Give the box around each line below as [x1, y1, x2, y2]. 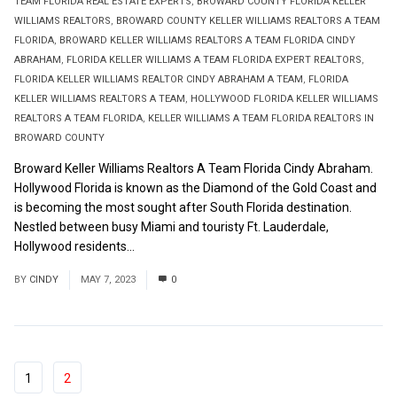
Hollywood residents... [14, 238, 137, 253]
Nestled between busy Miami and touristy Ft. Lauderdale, [14, 219, 329, 234]
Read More [137, 238, 198, 253]
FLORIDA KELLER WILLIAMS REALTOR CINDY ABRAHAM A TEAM [14, 73, 303, 85]
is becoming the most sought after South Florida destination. [14, 199, 354, 214]
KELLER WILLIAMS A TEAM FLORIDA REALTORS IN [148, 112, 374, 124]
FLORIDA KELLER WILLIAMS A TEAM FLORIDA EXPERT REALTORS [66, 53, 362, 66]
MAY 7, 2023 [81, 273, 136, 285]
